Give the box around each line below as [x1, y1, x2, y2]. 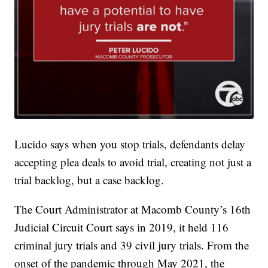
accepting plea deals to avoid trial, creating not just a [14, 154, 252, 170]
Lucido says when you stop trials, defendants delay [14, 136, 246, 152]
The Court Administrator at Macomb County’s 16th [14, 202, 251, 217]
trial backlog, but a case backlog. [14, 172, 165, 188]
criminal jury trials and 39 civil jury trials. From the [14, 237, 249, 253]
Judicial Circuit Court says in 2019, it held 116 [14, 220, 229, 235]
